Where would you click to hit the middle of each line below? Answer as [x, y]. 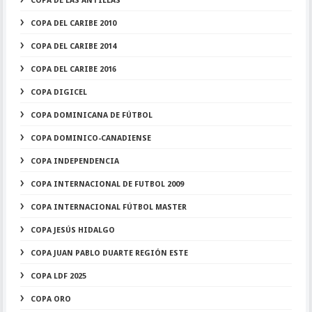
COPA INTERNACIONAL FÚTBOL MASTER [108, 207]
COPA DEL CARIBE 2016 [73, 69]
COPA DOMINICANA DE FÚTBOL [91, 115]
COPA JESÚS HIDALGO [72, 230]
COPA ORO [50, 299]
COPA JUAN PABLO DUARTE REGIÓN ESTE [109, 253]
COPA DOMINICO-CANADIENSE [91, 138]
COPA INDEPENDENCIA [75, 161]
